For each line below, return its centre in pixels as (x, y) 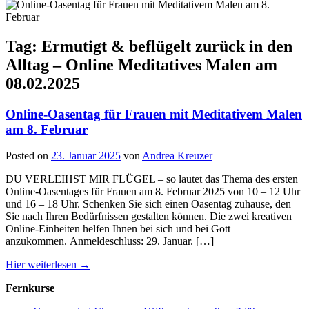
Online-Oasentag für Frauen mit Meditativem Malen (154, 114)
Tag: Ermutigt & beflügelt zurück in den (149, 46)
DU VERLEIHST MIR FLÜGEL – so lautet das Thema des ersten (152, 179)
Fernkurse (30, 288)
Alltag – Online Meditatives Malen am (141, 64)
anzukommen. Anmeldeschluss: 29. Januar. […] (110, 241)
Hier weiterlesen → (48, 265)
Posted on (28, 156)
